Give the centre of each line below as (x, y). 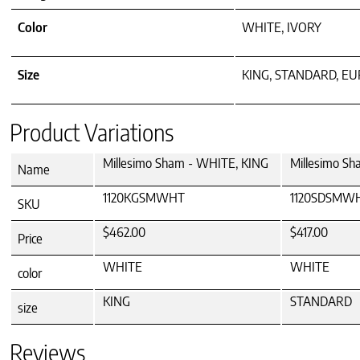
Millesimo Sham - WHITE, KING (186, 164)
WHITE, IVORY (282, 28)
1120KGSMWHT (144, 198)
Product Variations (92, 133)
